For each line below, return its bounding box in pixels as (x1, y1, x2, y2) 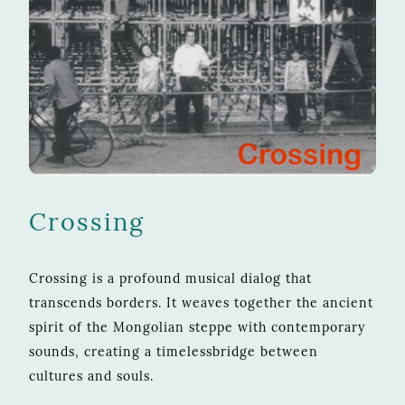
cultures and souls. (29, 367, 154, 384)
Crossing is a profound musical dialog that (29, 269, 312, 287)
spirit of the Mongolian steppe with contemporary (29, 318, 365, 335)
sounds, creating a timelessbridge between (29, 343, 318, 360)
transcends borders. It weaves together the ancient (29, 294, 373, 311)
